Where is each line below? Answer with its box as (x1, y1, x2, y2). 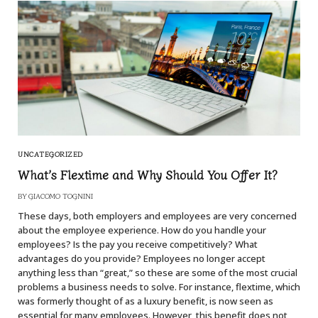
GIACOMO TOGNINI (28, 190, 93, 202)
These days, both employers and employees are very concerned (18, 209, 297, 223)
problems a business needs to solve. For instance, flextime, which (18, 280, 300, 294)
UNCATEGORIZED (18, 148, 83, 160)
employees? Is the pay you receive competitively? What (18, 238, 258, 251)
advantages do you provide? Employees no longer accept (18, 252, 265, 265)
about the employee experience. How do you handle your (18, 224, 266, 237)
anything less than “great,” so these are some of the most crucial (18, 266, 297, 280)
